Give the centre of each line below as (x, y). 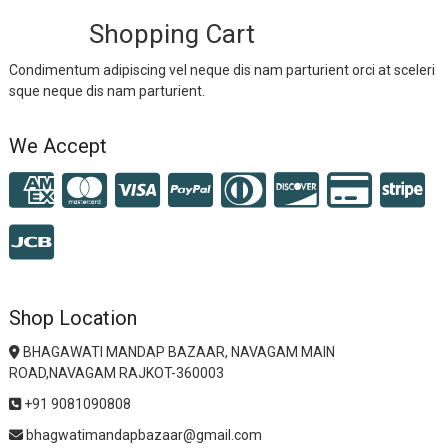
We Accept (57, 146)
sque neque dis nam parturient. (106, 91)
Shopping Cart (171, 34)
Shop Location (72, 318)
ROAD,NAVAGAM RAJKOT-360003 (116, 373)
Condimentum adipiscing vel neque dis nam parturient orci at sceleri (221, 70)
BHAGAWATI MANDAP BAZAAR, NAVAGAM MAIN (177, 352)
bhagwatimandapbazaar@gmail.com (142, 435)
